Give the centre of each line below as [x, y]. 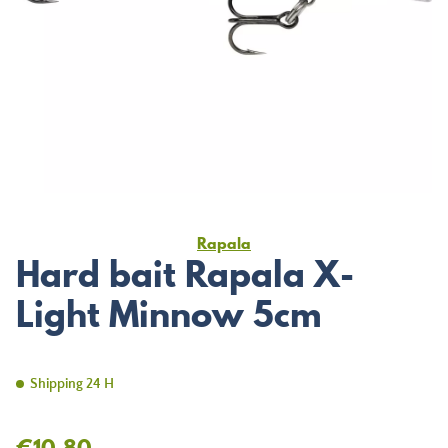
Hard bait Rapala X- [185, 274]
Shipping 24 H [72, 384]
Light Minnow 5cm [169, 314]
